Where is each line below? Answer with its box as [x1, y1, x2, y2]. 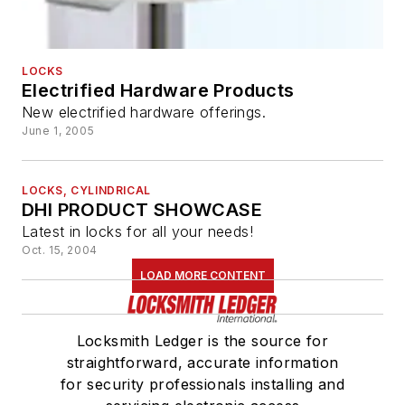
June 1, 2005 [22, 123, 95, 137]
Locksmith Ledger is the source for [76, 331, 329, 350]
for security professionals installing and [60, 374, 345, 393]
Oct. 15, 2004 [22, 242, 98, 257]
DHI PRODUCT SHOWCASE [22, 198, 262, 221]
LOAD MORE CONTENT [139, 268, 266, 282]
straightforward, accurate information [66, 353, 339, 372]
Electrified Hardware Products [22, 79, 295, 101]
